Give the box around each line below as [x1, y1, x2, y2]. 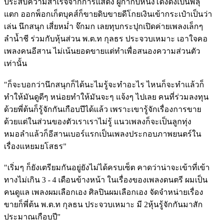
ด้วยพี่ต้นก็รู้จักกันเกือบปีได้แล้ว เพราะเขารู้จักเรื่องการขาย [4, 105, 201, 114]
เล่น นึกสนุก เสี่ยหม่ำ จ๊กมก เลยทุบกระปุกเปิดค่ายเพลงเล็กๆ [4, 22, 203, 31]
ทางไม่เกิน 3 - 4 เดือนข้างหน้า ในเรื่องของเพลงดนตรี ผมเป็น [4, 176, 208, 184]
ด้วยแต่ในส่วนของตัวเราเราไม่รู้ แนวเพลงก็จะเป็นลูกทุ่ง [4, 117, 191, 126]
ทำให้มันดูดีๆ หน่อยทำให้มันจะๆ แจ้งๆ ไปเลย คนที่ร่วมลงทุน [4, 93, 209, 102]
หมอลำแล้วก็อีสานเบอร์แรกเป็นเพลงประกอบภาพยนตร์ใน [4, 130, 201, 139]
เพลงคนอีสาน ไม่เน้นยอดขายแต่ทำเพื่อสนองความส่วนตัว [4, 47, 200, 56]
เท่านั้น [4, 59, 27, 68]
